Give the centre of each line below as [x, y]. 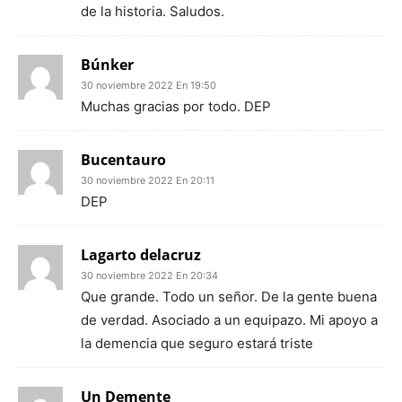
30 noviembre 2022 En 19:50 [149, 85]
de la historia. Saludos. [153, 11]
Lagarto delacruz [141, 255]
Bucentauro [123, 160]
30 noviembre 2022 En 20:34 [149, 275]
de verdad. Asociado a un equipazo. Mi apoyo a [229, 320]
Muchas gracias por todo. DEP [176, 106]
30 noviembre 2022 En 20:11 [148, 180]
